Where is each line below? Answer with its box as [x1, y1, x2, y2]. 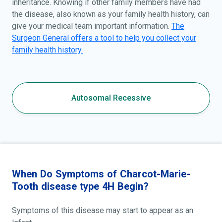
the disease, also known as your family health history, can [12, 10, 210, 19]
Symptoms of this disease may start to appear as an [12, 206, 193, 215]
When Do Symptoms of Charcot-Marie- [12, 168, 190, 180]
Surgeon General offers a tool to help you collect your [12, 34, 196, 43]
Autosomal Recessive [71, 94, 151, 103]
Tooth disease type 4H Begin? [12, 181, 149, 192]
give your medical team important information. [12, 22, 171, 31]
